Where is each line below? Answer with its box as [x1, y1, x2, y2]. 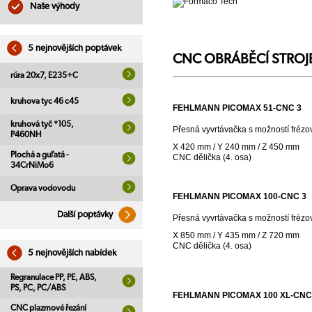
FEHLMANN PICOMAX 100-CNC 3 [173, 192, 306, 202]
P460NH [10, 130, 42, 139]
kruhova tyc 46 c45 [10, 97, 79, 105]
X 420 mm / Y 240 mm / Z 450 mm [173, 142, 299, 153]
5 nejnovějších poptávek [26, 44, 121, 53]
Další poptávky [57, 210, 115, 219]
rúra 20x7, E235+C [10, 71, 78, 79]
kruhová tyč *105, [10, 120, 74, 128]
